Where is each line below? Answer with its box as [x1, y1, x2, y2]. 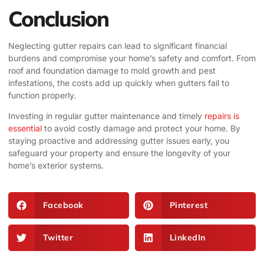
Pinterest [169, 199, 207, 210]
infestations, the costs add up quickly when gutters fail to [8, 78, 229, 88]
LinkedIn [169, 232, 206, 243]
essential [8, 123, 42, 134]
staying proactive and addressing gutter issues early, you [8, 136, 229, 146]
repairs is [204, 111, 239, 121]
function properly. [8, 90, 76, 101]
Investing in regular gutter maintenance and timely [8, 111, 204, 121]
